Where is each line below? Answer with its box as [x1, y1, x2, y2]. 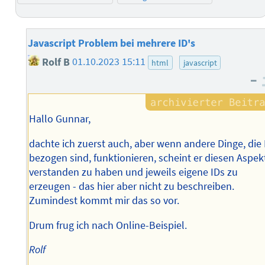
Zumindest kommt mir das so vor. [29, 194, 180, 208]
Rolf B [39, 55, 70, 69]
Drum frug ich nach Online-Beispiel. [29, 218, 188, 232]
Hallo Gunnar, [29, 112, 91, 126]
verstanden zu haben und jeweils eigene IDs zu [29, 166, 238, 179]
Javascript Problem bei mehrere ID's [27, 37, 195, 50]
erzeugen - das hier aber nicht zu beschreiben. [29, 180, 235, 193]
